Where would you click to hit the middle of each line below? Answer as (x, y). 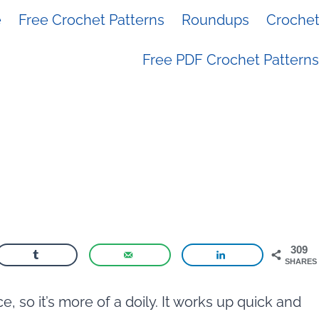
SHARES (301, 261)
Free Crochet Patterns (91, 20)
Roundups (215, 20)
